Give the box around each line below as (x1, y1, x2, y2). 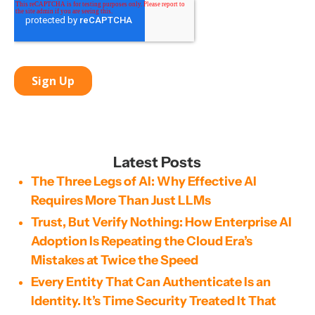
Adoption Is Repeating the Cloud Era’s (31, 233, 252, 249)
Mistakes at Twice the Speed (31, 252, 198, 268)
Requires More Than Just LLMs (31, 192, 211, 208)
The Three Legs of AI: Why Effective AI (31, 173, 257, 189)
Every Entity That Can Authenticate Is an (31, 274, 271, 290)
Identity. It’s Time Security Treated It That (31, 292, 276, 309)
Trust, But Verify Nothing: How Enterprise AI (31, 214, 292, 230)
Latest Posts (113, 153, 202, 171)
